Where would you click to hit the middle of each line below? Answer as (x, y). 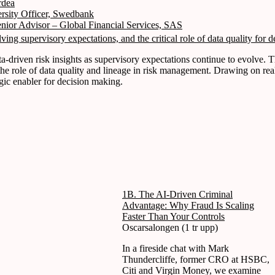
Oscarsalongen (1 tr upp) (170, 227)
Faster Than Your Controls (173, 216)
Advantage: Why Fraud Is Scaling (188, 205)
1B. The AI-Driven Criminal (177, 194)
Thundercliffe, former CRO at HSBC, (196, 259)
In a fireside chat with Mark (176, 248)
